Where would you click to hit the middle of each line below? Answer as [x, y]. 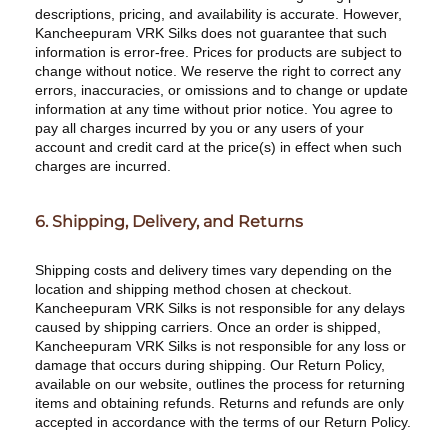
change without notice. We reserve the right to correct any [218, 71]
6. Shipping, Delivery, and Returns [169, 221]
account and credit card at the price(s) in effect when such [218, 147]
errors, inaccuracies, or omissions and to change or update [221, 90]
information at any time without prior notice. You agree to [214, 109]
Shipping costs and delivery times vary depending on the [213, 270]
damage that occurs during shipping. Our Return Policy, [210, 365]
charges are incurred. [103, 166]
